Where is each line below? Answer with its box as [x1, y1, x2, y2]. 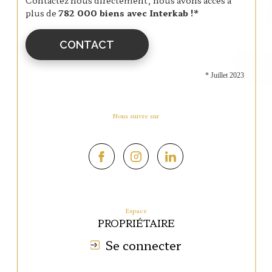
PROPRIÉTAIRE [97, 216, 175, 231]
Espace [129, 206, 147, 216]
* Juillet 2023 [205, 71, 244, 79]
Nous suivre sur [118, 112, 159, 121]
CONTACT [59, 38, 115, 51]
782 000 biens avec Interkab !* [58, 6, 199, 19]
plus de [25, 6, 58, 19]
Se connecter [105, 236, 182, 254]
